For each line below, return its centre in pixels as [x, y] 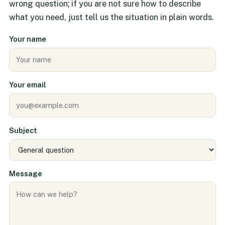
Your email [27, 85]
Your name [27, 39]
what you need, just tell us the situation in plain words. [111, 17]
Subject [23, 130]
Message [25, 173]
